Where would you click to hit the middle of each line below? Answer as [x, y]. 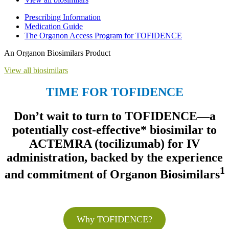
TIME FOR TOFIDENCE [114, 92]
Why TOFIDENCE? [114, 219]
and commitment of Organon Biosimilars [112, 174]
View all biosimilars [36, 70]
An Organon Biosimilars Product [57, 53]
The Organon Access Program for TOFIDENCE [103, 35]
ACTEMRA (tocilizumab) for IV [114, 143]
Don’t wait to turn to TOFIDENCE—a [114, 116]
